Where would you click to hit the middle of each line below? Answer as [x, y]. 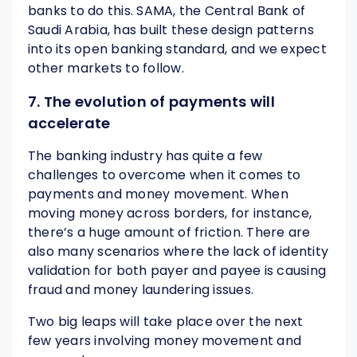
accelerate [69, 124]
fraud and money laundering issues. [141, 290]
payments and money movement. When [158, 194]
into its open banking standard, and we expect [177, 49]
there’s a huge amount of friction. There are [169, 233]
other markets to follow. [106, 69]
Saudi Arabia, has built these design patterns [171, 30]
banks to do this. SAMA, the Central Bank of [167, 11]
